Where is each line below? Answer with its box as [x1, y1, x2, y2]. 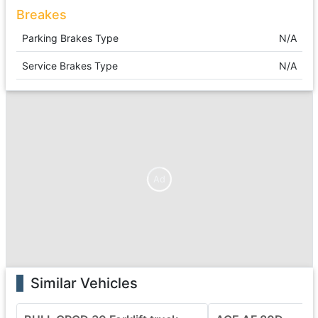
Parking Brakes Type [21, 32, 119, 44]
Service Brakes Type [21, 60, 118, 72]
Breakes [16, 7, 67, 22]
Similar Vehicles [30, 275, 138, 292]
